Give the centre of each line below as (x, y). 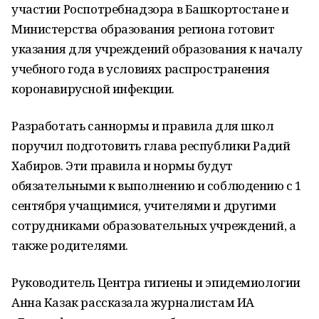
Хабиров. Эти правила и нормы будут (122, 166)
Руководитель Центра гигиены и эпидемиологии (156, 282)
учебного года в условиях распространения (141, 69)
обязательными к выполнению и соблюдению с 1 (157, 185)
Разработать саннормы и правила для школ (143, 126)
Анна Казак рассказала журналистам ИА (133, 302)
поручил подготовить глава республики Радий (151, 146)
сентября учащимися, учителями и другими (144, 205)
